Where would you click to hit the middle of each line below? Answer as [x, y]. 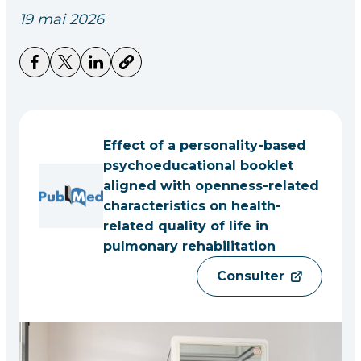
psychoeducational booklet [198, 166]
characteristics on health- [192, 206]
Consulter [251, 276]
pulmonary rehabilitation [189, 246]
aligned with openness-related [211, 186]
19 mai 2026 [62, 19]
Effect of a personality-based [205, 145]
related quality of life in [186, 226]
